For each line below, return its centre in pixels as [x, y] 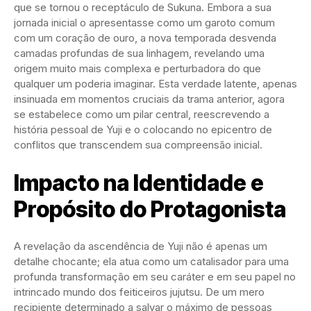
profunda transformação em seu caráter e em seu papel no [155, 276]
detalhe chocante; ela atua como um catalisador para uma [151, 261]
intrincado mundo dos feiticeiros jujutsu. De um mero [139, 292]
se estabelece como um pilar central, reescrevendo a [142, 114]
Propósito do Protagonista [150, 209]
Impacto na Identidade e [139, 183]
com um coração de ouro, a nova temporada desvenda [145, 37]
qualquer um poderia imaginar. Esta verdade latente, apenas [155, 83]
